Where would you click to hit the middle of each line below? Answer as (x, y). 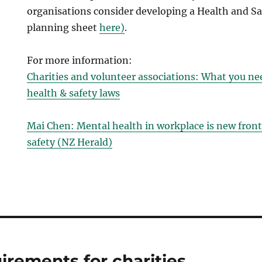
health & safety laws (74, 93)
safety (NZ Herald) (70, 142)
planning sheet (63, 27)
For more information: (80, 60)
